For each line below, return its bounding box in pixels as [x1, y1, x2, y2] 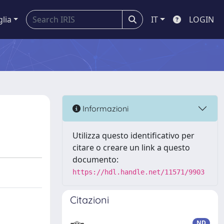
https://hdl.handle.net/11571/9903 [72, 168, 204, 176]
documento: [72, 154, 118, 165]
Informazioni [80, 103, 128, 113]
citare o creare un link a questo [72, 142, 190, 153]
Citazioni [70, 193, 109, 206]
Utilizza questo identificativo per [72, 130, 194, 141]
